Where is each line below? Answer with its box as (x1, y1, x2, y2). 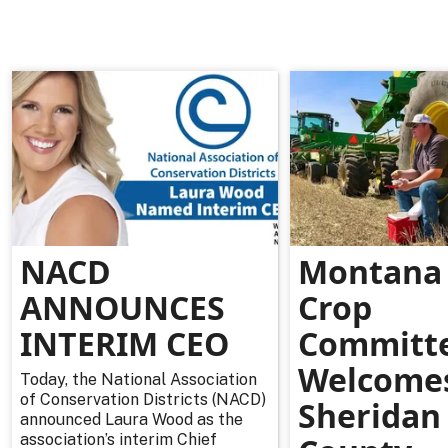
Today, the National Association (20, 370, 257, 390)
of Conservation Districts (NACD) (20, 390, 266, 410)
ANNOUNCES (20, 286, 225, 330)
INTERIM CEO (20, 322, 229, 366)
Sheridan (297, 394, 441, 438)
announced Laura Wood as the (20, 410, 243, 430)
